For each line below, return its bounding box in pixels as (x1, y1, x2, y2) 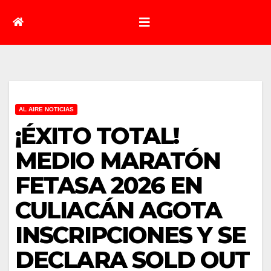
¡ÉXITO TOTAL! (15, 121, 179, 150)
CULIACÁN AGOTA (15, 195, 222, 224)
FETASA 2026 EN (15, 171, 203, 200)
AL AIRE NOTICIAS (19, 105, 74, 113)
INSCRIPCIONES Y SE (15, 220, 246, 249)
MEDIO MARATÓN (15, 146, 221, 175)
